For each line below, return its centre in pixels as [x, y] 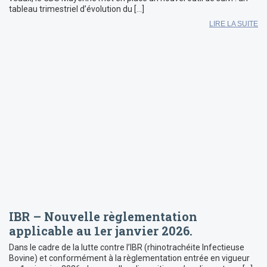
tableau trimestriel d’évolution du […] [77, 9]
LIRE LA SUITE [234, 24]
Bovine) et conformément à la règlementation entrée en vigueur [129, 258]
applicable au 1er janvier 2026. [101, 230]
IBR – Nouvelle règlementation [103, 216]
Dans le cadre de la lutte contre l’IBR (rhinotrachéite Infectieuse [127, 247]
